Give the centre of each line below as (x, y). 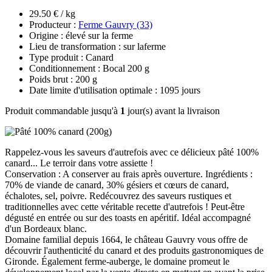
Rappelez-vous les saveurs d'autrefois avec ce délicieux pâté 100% (132, 152)
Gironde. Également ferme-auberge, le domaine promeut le (117, 261)
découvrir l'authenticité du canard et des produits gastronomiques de (134, 250)
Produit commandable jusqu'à (63, 110)
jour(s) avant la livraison (172, 110)
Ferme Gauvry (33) (115, 24)
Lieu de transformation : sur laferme (97, 46)
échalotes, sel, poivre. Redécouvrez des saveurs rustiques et (118, 195)
